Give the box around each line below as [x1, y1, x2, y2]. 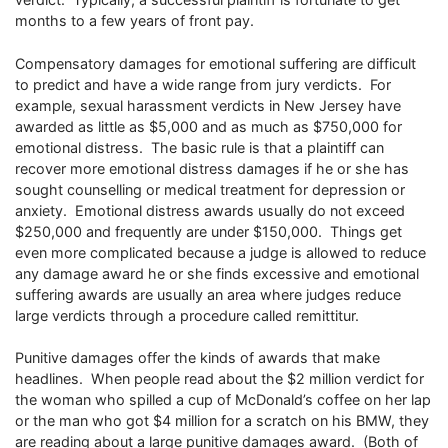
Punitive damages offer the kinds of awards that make [15, 349, 380, 367]
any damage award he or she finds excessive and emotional [15, 264, 419, 282]
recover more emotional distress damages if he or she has [15, 159, 409, 177]
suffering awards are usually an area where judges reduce [15, 285, 401, 303]
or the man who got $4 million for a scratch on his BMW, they [15, 412, 429, 430]
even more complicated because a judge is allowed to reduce [15, 243, 426, 261]
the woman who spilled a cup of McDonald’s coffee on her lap [15, 391, 431, 409]
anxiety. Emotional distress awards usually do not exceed [15, 201, 405, 219]
